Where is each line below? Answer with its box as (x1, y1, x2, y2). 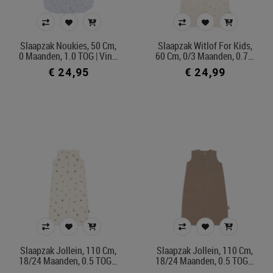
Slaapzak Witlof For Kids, (157, 39, 252, 53)
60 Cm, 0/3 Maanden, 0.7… (155, 49, 254, 63)
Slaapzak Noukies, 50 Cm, (20, 39, 116, 53)
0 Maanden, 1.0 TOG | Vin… (18, 49, 118, 63)
